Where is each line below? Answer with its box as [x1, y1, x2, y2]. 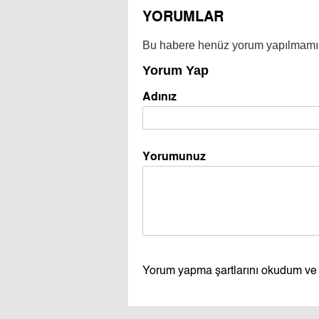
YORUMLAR [142, 7, 224, 25]
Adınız [142, 89, 177, 103]
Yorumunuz [142, 149, 206, 163]
